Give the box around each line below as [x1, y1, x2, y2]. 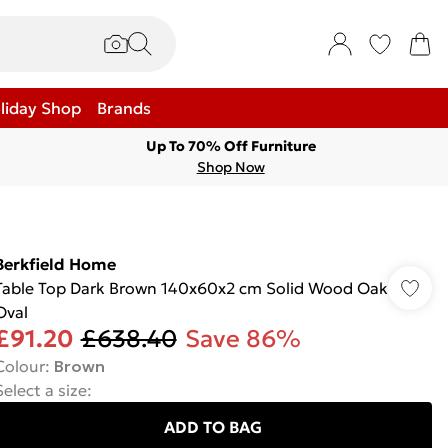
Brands [97, 98, 151, 118]
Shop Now [196, 158, 265, 176]
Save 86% [184, 324, 301, 354]
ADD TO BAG [163, 417, 262, 437]
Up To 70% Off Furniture [145, 137, 316, 155]
